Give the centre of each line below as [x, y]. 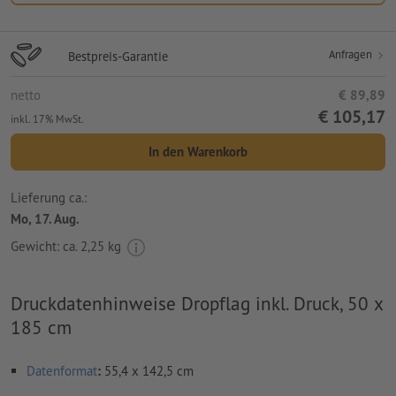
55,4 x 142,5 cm [147, 370]
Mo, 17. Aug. [45, 219]
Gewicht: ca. [46, 246]
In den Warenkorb [198, 151]
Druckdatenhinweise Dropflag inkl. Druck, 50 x [197, 303]
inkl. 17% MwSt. [47, 118]
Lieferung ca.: [49, 198]
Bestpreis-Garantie [118, 56]
